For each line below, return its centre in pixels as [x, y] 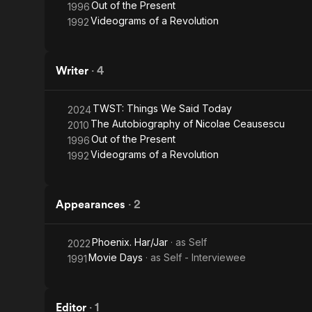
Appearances [91, 204]
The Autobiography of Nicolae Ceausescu [188, 124]
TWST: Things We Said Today [162, 108]
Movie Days [116, 257]
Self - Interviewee [205, 257]
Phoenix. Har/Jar [130, 242]
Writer [72, 71]
